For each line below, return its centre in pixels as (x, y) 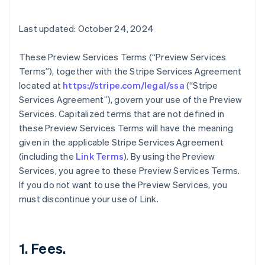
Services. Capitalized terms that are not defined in (122, 114)
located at (41, 85)
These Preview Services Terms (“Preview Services (123, 57)
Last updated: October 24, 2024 (86, 28)
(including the (47, 156)
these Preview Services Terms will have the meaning (126, 128)
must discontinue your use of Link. (90, 199)
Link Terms (100, 156)
